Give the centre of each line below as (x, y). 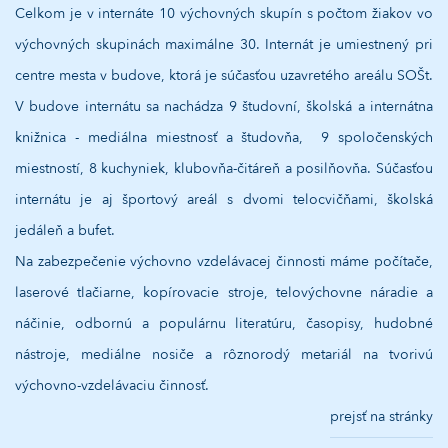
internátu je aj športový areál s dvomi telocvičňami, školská (224, 199)
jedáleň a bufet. (65, 230)
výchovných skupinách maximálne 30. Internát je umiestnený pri (224, 44)
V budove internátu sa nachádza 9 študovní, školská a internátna (224, 106)
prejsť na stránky (381, 416)
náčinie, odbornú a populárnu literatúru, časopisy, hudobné (224, 323)
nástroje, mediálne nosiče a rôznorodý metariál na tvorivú (224, 354)
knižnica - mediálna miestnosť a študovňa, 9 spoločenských (224, 137)
